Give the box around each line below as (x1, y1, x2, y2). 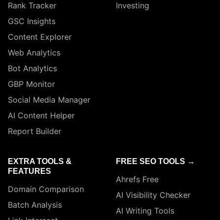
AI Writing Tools (116, 206, 174, 216)
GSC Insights (8, 16, 55, 27)
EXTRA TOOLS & (8, 157, 72, 166)
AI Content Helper (8, 110, 75, 121)
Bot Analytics (8, 63, 57, 74)
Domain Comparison (8, 184, 84, 194)
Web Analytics (8, 48, 60, 58)
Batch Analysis (8, 200, 62, 210)
